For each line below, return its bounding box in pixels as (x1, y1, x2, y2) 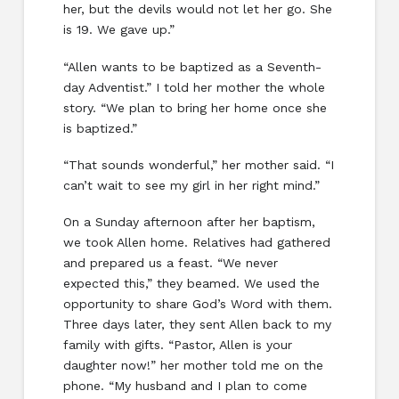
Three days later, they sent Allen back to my (63, 317, 331, 332)
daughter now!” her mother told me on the (63, 358, 323, 373)
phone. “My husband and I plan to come (63, 379, 307, 394)
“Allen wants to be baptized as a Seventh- (63, 59, 322, 74)
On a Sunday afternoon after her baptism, (63, 215, 315, 230)
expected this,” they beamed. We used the (63, 276, 320, 291)
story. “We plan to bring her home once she (63, 100, 327, 115)
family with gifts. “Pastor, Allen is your (63, 338, 292, 353)
